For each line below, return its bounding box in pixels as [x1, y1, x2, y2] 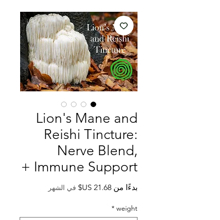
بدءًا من [111, 183, 137, 192]
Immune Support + [34, 159, 137, 175]
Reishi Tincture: [44, 126, 137, 142]
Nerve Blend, [57, 142, 137, 159]
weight [116, 204, 137, 213]
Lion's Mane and [36, 110, 137, 126]
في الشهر [48, 183, 76, 192]
